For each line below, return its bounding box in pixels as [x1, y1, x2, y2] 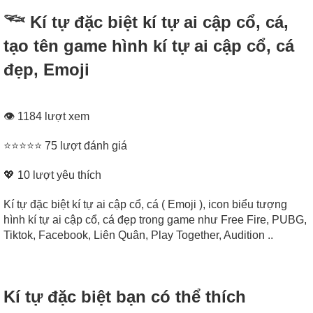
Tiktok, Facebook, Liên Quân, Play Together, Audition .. [3, 229, 273, 242]
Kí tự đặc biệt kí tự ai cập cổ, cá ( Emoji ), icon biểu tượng [3, 198, 287, 211]
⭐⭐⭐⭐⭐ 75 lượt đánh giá [3, 140, 127, 152]
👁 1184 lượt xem [3, 110, 89, 123]
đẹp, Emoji [3, 59, 89, 79]
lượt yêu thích [30, 169, 101, 182]
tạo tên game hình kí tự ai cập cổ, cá [3, 36, 294, 55]
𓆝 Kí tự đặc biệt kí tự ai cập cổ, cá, [3, 12, 289, 31]
